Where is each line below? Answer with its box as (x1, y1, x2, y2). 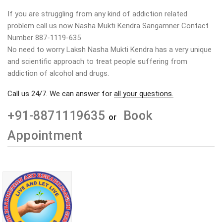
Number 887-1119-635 (7, 33, 81, 42)
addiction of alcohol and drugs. (7, 69, 109, 78)
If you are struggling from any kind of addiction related (7, 9, 187, 18)
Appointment (7, 128, 83, 143)
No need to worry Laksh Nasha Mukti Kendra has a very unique (7, 45, 212, 54)
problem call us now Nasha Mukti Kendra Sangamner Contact (7, 21, 209, 30)
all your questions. (114, 89, 173, 98)
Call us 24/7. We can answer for (7, 89, 114, 98)
